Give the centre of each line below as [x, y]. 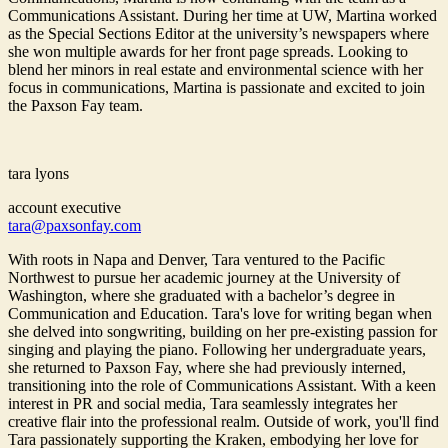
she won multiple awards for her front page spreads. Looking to [208, 52]
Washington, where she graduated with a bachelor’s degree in [201, 296]
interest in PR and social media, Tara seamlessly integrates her [202, 404]
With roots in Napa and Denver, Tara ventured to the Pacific [196, 260]
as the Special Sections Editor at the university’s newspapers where [218, 34]
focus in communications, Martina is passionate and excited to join [216, 88]
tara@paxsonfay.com [74, 226]
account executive [64, 208]
